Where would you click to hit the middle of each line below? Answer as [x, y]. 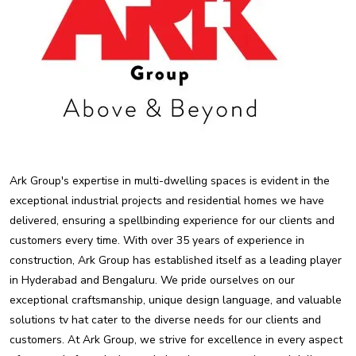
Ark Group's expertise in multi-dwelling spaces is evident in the [170, 181]
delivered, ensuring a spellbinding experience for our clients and [172, 221]
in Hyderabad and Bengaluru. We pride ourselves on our [152, 280]
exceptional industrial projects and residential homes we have [167, 201]
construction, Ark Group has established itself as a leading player [176, 260]
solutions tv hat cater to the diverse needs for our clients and [165, 320]
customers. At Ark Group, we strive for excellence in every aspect [176, 340]
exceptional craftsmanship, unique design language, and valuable [176, 300]
